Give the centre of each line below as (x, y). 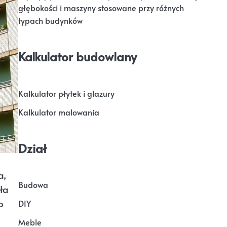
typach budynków (50, 21)
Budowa (33, 184)
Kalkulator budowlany (78, 57)
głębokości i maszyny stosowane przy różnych (101, 8)
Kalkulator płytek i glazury (66, 93)
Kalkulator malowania (59, 112)
